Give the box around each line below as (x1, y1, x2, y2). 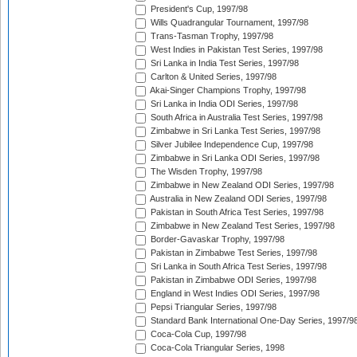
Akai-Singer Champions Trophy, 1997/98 (148, 85, 306, 96)
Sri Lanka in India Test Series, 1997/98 (148, 58, 299, 69)
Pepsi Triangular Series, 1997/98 (148, 302, 277, 312)
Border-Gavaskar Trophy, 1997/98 (148, 234, 284, 245)
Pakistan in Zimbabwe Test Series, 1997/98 (148, 248, 317, 258)
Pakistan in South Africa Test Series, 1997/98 (148, 207, 324, 218)
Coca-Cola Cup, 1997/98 (148, 329, 246, 339)
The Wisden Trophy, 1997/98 (148, 167, 262, 177)
